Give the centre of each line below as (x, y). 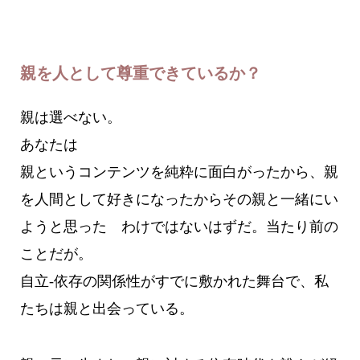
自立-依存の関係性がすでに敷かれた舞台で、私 (174, 282)
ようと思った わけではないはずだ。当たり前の (179, 227)
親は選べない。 (70, 118)
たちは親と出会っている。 (106, 309)
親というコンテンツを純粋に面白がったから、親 (179, 172)
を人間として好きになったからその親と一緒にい (179, 200)
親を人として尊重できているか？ (140, 74)
